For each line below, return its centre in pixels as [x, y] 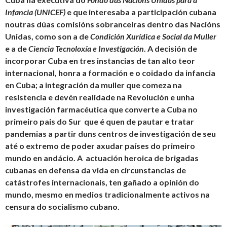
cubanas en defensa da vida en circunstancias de [96, 170]
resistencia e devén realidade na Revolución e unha [100, 97]
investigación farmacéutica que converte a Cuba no [101, 109]
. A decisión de [171, 49]
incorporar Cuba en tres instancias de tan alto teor [100, 61]
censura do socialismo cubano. [62, 207]
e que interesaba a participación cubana [141, 12]
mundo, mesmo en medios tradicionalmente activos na [107, 195]
